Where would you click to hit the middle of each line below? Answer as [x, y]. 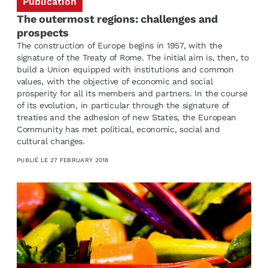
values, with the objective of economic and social [115, 82]
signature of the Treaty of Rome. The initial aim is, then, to [133, 58]
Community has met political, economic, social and [118, 130]
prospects [43, 33]
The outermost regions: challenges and [117, 19]
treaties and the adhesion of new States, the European [127, 118]
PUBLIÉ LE [33, 160]
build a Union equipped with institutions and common [125, 70]
